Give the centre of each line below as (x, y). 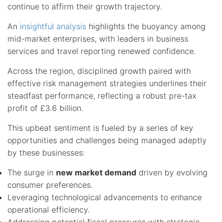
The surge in (32, 172)
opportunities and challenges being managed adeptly (107, 140)
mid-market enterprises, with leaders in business (98, 38)
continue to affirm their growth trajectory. (85, 6)
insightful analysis (53, 26)
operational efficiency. (49, 209)
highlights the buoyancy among (146, 26)
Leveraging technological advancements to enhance (105, 197)
